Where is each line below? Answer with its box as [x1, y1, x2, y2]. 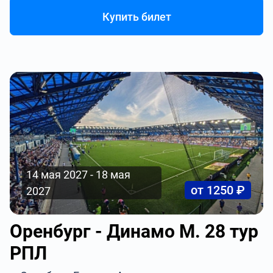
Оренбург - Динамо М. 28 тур [10, 221, 259, 242]
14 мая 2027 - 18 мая [26, 168, 131, 181]
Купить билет [102, 10, 171, 23]
